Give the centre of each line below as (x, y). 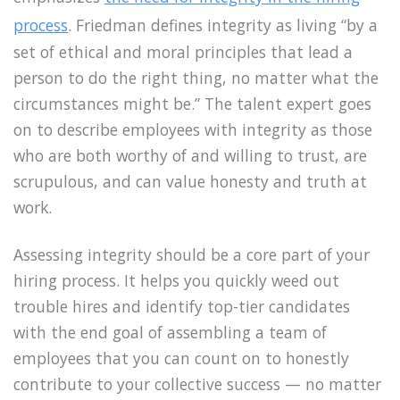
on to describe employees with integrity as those (193, 129)
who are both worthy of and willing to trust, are (190, 155)
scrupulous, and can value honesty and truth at (190, 181)
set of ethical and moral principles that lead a (183, 51)
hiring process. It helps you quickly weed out (176, 280)
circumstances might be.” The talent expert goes (192, 103)
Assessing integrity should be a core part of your (192, 254)
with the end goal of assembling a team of (170, 332)
